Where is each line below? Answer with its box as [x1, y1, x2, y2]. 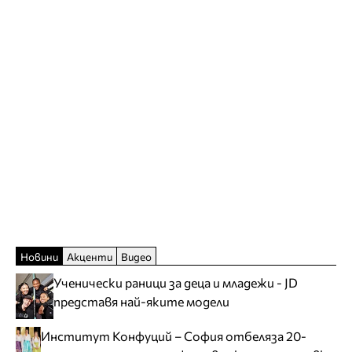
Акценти [67, 249, 112, 263]
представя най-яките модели [53, 293, 229, 309]
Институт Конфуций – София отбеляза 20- [41, 328, 307, 344]
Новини [20, 249, 58, 263]
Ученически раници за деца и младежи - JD [53, 274, 298, 290]
